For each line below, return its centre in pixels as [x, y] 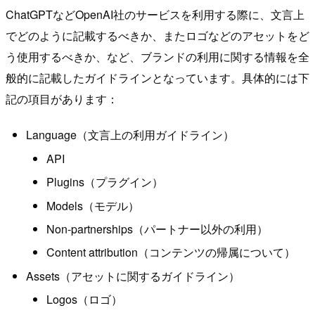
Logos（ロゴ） [84, 300]
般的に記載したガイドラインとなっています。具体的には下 [157, 78]
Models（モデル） [92, 205]
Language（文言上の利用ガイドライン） [130, 135]
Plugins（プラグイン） [104, 182]
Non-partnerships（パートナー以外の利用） [157, 229]
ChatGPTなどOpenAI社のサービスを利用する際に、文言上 [155, 15]
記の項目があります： [62, 99]
